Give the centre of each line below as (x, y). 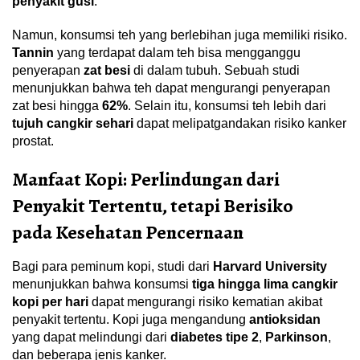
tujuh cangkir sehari (73, 124)
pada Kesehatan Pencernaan (128, 233)
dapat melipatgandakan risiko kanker (240, 124)
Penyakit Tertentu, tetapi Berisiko (153, 206)
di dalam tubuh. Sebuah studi (215, 71)
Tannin (33, 53)
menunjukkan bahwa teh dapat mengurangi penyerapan (171, 88)
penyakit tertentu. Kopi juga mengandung (131, 320)
